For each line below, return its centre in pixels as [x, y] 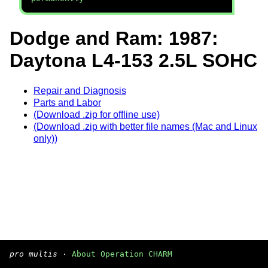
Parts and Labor [67, 102]
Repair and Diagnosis [80, 90]
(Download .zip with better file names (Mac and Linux [145, 126]
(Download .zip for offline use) [97, 114]
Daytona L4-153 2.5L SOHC [133, 61]
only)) [45, 138]
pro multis [33, 254]
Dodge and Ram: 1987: [114, 39]
